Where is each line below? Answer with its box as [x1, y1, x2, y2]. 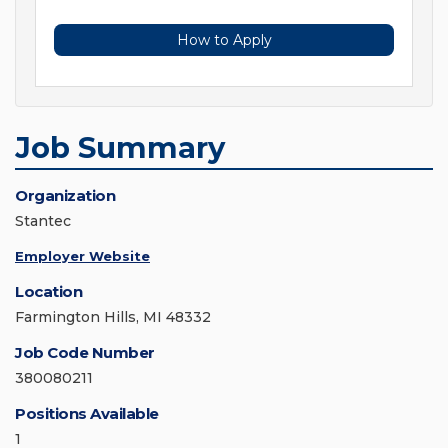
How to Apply [176, 31, 272, 50]
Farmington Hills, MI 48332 [15, 308, 211, 327]
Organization [15, 186, 115, 206]
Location [15, 282, 82, 302]
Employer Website [15, 248, 150, 265]
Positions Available [15, 404, 159, 424]
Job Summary [15, 130, 225, 166]
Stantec [15, 212, 71, 231]
